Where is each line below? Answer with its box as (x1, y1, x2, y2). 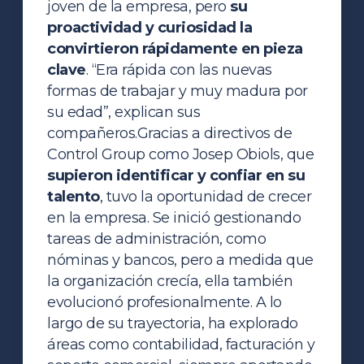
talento (47, 187, 100, 206)
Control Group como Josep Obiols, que (47, 145, 314, 163)
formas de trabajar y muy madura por (47, 81, 308, 100)
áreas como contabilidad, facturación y (47, 335, 315, 353)
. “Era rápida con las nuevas (85, 60, 272, 79)
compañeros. (47, 123, 137, 142)
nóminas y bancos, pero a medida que (47, 250, 314, 269)
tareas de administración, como (47, 229, 266, 248)
